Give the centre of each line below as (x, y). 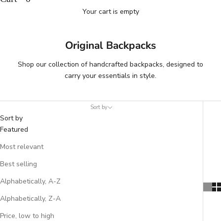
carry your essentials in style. (110, 75)
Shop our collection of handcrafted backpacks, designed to (110, 64)
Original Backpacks (110, 45)
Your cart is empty (110, 11)
